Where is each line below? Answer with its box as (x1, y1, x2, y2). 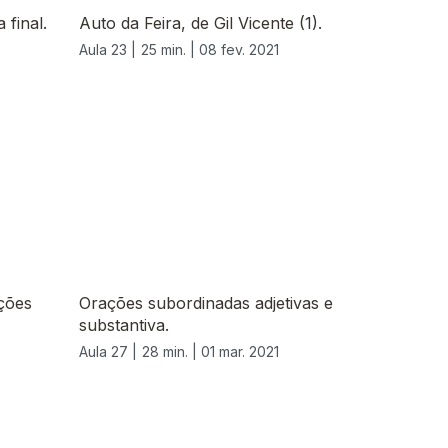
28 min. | (142, 343, 201, 361)
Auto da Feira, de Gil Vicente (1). (79, 13, 322, 34)
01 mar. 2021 (201, 343, 279, 361)
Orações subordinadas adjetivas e (79, 293, 333, 314)
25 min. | (141, 41, 199, 59)
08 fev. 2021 (199, 41, 279, 59)
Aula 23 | (79, 41, 136, 59)
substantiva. (79, 315, 169, 336)
